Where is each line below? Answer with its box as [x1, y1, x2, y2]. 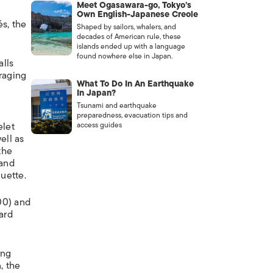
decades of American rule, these [76, 30, 181, 43]
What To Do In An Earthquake [76, 77, 194, 91]
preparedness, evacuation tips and [76, 109, 188, 121]
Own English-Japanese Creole [76, 7, 198, 21]
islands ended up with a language [76, 40, 185, 52]
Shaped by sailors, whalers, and [76, 21, 176, 33]
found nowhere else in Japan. [76, 50, 172, 62]
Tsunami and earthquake [76, 99, 157, 112]
